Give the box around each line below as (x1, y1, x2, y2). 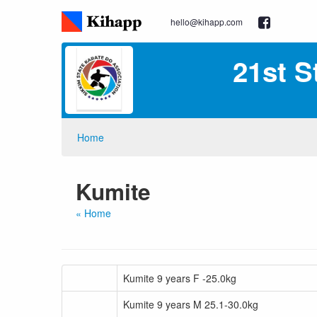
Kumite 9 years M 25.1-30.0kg (123, 297, 258, 311)
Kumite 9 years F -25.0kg (123, 271, 236, 285)
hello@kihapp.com (171, 16, 243, 28)
